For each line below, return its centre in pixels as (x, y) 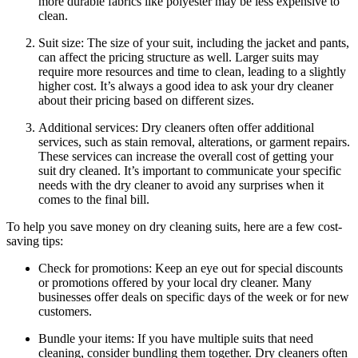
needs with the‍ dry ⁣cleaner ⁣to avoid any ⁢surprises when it (181, 185)
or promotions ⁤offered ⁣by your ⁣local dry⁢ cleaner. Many (175, 283)
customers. (65, 312)
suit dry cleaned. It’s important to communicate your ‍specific (190, 171)
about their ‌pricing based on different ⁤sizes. (146, 101)
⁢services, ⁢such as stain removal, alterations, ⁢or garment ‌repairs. (194, 142)
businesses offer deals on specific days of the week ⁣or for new (194, 297)
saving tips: (35, 241)
